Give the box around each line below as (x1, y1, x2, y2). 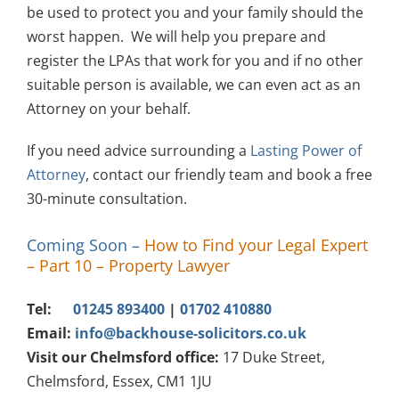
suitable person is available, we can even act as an (26, 75, 361, 95)
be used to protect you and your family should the (26, 3, 363, 23)
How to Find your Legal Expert (143, 232, 368, 256)
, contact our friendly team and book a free (85, 165, 372, 185)
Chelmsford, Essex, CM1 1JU (26, 371, 212, 392)
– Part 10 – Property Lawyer (26, 253, 230, 276)
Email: (26, 323, 75, 344)
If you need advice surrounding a (26, 141, 250, 161)
